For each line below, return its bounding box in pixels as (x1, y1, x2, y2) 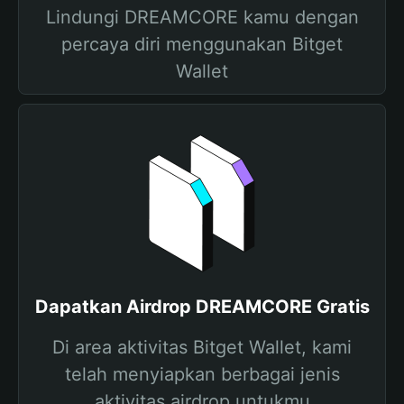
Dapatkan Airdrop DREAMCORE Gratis (34, 296, 370, 317)
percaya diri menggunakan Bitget (61, 33, 343, 55)
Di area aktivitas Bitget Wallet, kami (52, 336, 352, 358)
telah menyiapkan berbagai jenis (64, 363, 340, 385)
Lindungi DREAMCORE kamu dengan (45, 6, 359, 28)
